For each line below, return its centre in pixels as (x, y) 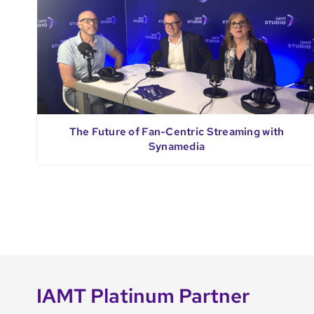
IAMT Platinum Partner (143, 296)
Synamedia (177, 147)
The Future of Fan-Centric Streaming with (177, 132)
